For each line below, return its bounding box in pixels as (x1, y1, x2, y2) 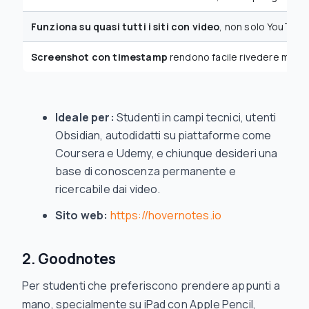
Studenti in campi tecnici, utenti (114, 110, 277, 125)
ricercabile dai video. (55, 181, 161, 197)
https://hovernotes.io (110, 208, 221, 223)
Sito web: (55, 208, 108, 223)
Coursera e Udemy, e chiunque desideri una (55, 146, 278, 161)
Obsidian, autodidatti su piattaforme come (55, 128, 272, 143)
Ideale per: (55, 110, 114, 125)
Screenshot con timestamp (31, 50, 168, 63)
